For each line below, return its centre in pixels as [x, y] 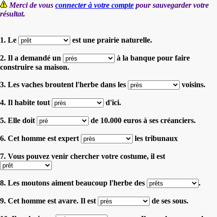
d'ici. [112, 102]
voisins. [193, 84]
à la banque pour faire [152, 58]
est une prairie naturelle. [111, 40]
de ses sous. [169, 201]
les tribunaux [155, 138]
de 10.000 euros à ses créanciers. [142, 120]
